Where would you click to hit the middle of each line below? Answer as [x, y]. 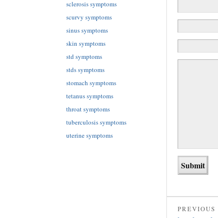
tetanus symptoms [90, 96]
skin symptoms [86, 43]
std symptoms [84, 56]
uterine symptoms [90, 135]
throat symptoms [88, 109]
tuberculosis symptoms [96, 122]
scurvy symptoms [89, 17]
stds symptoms [85, 69]
